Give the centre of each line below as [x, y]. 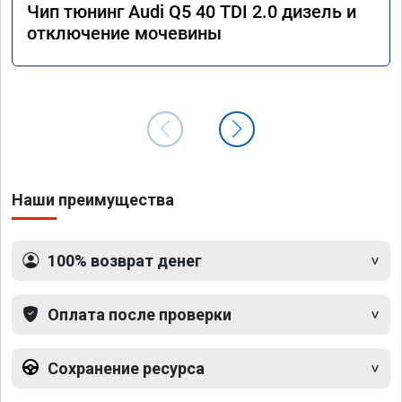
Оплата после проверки [140, 314]
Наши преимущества [93, 199]
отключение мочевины [124, 33]
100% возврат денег [125, 260]
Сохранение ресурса [126, 368]
